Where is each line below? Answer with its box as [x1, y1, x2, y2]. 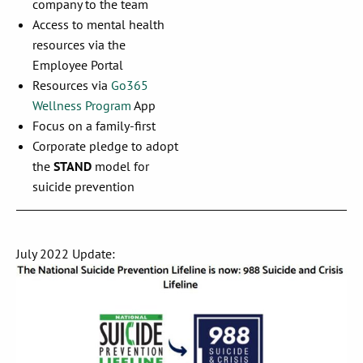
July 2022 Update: [16, 246, 115, 263]
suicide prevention [32, 178, 135, 195]
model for [92, 158, 149, 175]
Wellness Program [32, 97, 131, 114]
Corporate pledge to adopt [32, 138, 178, 155]
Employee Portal [32, 57, 123, 74]
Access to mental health [32, 16, 164, 33]
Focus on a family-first [32, 117, 156, 135]
